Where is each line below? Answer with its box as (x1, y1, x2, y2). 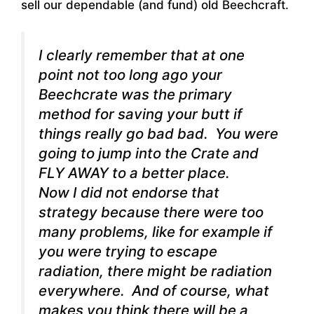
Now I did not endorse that (39, 183, 219, 201)
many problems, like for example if (39, 222, 273, 240)
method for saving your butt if (39, 104, 243, 123)
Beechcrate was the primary (39, 85, 232, 103)
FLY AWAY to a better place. (39, 163, 230, 182)
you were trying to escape (39, 242, 217, 260)
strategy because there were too (39, 203, 264, 221)
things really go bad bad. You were (39, 124, 278, 142)
